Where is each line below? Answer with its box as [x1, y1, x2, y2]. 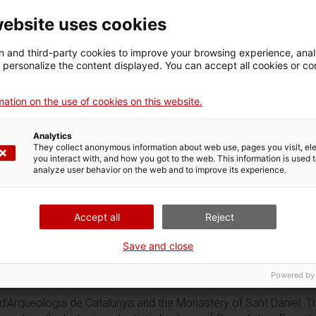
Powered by [271, 270, 315, 280]
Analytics [33, 130, 72, 141]
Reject [205, 211, 234, 223]
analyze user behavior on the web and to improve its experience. [33, 164, 286, 175]
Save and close [123, 240, 193, 252]
